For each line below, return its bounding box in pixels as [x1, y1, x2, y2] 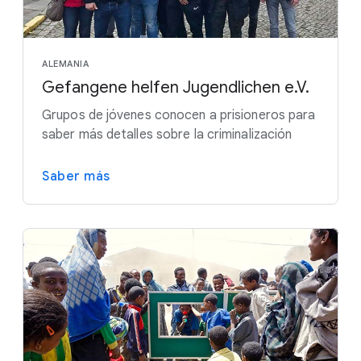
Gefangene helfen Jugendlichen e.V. [42, 77, 309, 98]
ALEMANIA [42, 58, 89, 70]
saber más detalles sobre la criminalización [42, 127, 293, 143]
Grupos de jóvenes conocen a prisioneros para [42, 107, 316, 124]
